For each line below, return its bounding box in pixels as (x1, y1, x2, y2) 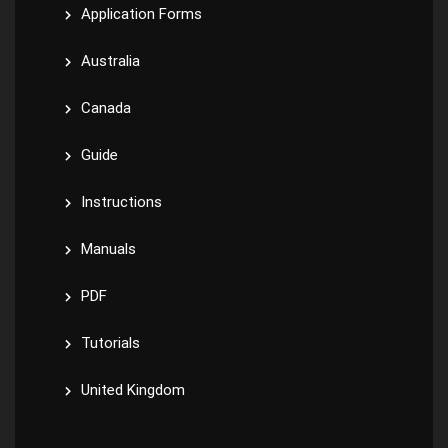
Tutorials (81, 334, 140, 352)
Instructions (81, 193, 162, 211)
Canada (81, 99, 131, 117)
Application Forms (81, 5, 202, 23)
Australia (81, 52, 140, 70)
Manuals (81, 240, 136, 258)
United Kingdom (81, 381, 185, 399)
